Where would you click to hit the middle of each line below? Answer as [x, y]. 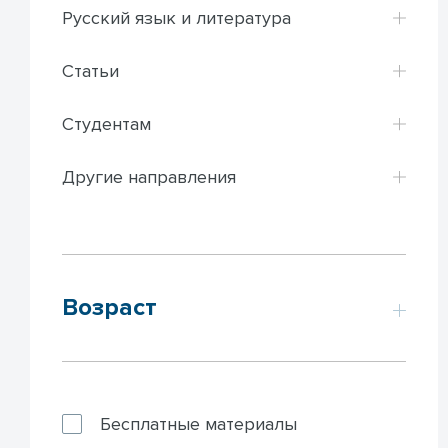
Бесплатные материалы [198, 423]
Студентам [106, 123]
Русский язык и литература [176, 17]
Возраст [109, 307]
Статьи [90, 70]
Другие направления [149, 176]
